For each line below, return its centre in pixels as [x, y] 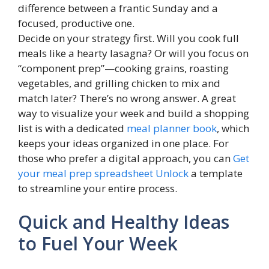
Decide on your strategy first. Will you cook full [128, 38]
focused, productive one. [76, 23]
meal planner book [172, 128]
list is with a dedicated [72, 128]
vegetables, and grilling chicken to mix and [119, 83]
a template [216, 173]
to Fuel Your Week [98, 243]
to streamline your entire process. [98, 188]
